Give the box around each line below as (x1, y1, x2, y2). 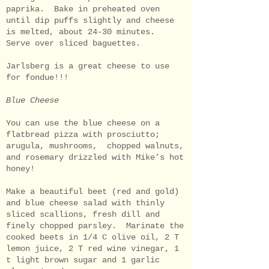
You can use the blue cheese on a (6, 118, 160, 128)
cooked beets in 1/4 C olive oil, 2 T (6, 232, 179, 242)
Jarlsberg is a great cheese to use (6, 61, 169, 71)
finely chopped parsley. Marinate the (6, 220, 184, 231)
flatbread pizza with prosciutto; (6, 129, 160, 139)
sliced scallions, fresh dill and (6, 209, 160, 219)
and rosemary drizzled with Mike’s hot (6, 152, 184, 162)
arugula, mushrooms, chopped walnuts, (6, 141, 184, 151)
